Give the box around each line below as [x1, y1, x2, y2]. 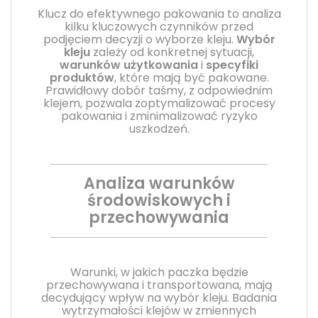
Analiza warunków [83, 172, 235, 194]
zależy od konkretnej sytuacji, [90, 43, 254, 60]
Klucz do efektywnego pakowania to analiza [37, 5, 281, 22]
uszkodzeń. [128, 120, 190, 137]
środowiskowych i [87, 189, 231, 212]
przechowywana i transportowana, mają [45, 276, 273, 293]
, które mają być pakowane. [114, 69, 269, 86]
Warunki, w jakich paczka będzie [70, 263, 248, 280]
